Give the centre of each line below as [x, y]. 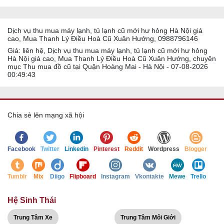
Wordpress [164, 149]
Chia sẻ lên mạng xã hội [46, 115]
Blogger [196, 149]
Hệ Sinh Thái [32, 200]
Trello [198, 176]
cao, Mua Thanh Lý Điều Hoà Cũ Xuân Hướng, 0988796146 [103, 38]
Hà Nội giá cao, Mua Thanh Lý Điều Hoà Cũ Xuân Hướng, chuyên [112, 58]
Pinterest [106, 149]
